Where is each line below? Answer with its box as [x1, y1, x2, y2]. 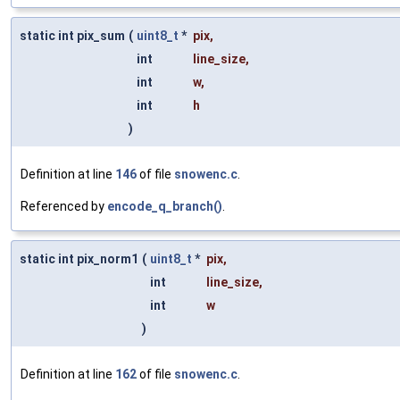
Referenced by [21, 199, 107, 214]
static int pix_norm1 [20, 252, 138, 267]
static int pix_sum [20, 29, 125, 44]
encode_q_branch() [107, 199, 222, 214]
